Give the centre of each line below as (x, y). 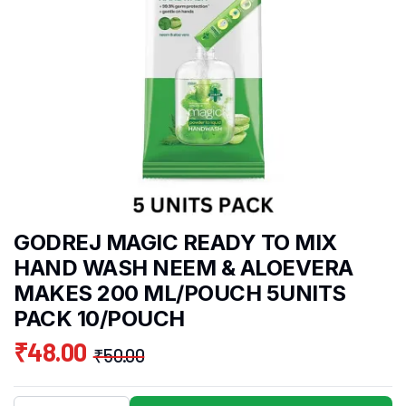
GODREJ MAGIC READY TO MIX (175, 243)
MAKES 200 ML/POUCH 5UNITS (180, 294)
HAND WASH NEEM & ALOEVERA (184, 268)
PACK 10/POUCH (99, 319)
